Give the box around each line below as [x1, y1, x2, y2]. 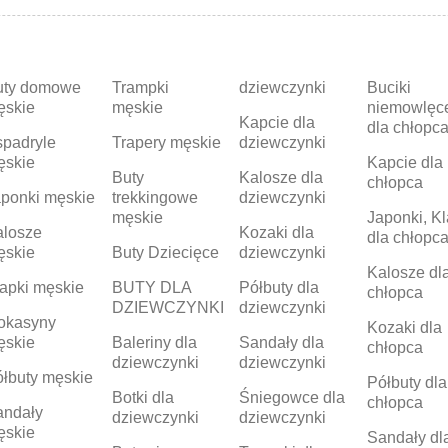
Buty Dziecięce [111, 244, 219, 262]
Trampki [111, 79, 169, 97]
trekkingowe [111, 189, 198, 207]
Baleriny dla [111, 334, 197, 352]
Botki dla [111, 389, 174, 407]
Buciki [367, 79, 412, 97]
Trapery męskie [111, 134, 221, 152]
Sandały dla [239, 334, 325, 352]
